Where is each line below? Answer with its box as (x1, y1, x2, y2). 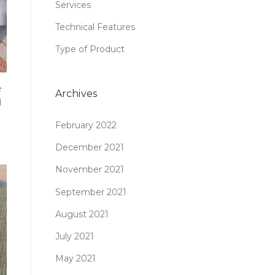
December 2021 (55, 141, 124, 153)
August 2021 (55, 208, 109, 220)
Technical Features (55, 21, 135, 33)
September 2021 (55, 186, 126, 198)
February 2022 (55, 119, 117, 131)
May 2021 (55, 253, 96, 265)
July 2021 (55, 231, 94, 242)
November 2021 (55, 164, 124, 176)
